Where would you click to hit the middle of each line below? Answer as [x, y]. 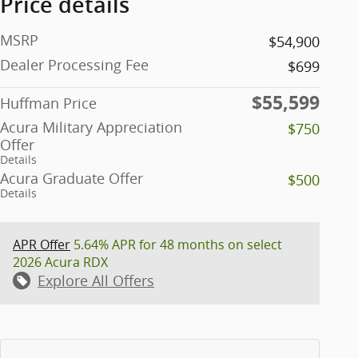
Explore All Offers [96, 280]
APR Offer [42, 244]
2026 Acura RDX [60, 262]
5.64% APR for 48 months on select [176, 244]
